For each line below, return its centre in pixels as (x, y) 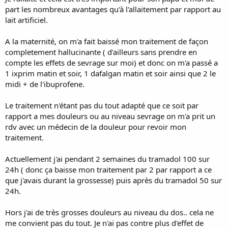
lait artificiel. (26, 20)
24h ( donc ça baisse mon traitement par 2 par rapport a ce (108, 169)
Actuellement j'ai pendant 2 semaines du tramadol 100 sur (107, 159)
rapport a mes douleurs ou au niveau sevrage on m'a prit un (110, 116)
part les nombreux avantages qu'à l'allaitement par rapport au (113, 9)
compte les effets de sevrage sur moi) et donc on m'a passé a (111, 62)
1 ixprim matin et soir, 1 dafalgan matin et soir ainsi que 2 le (110, 73)
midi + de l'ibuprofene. (45, 84)
